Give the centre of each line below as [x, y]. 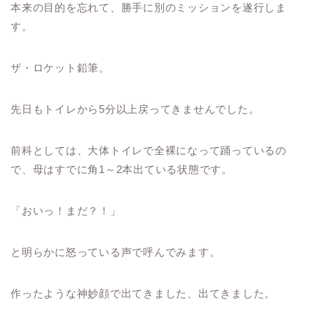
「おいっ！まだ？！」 [66, 211]
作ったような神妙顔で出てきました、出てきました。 [143, 294]
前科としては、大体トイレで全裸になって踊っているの [149, 151]
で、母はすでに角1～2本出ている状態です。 [122, 170]
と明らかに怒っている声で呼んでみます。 [116, 252]
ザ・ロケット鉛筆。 [60, 68]
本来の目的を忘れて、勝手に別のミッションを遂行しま [149, 8]
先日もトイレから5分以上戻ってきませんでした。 [135, 109]
